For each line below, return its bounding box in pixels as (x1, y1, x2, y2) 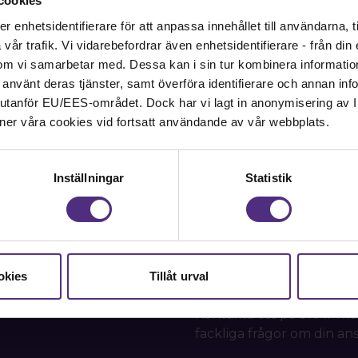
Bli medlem (105, 16, 179, 32)
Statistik (245, 170, 292, 185)
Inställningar (53, 170, 125, 185)
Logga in (48, 17, 103, 33)
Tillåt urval (149, 268, 209, 283)
